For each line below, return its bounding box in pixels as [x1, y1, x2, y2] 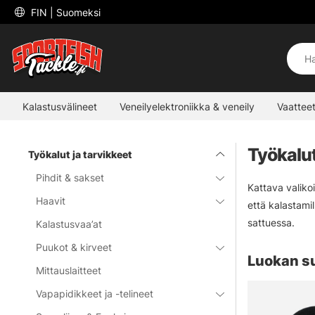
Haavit [36, 195, 66, 207]
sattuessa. [247, 217, 295, 229]
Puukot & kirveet [36, 241, 112, 253]
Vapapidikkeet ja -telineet [36, 288, 154, 300]
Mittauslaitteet [36, 264, 102, 276]
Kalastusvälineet [22, 100, 97, 112]
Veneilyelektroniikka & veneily [120, 100, 255, 112]
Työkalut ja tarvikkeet [28, 148, 132, 160]
